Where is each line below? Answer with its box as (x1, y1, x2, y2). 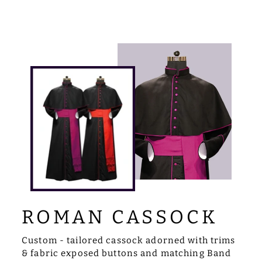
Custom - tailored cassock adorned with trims (22, 235, 236, 246)
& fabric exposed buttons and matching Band (22, 247, 232, 258)
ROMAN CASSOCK (22, 205, 218, 228)
